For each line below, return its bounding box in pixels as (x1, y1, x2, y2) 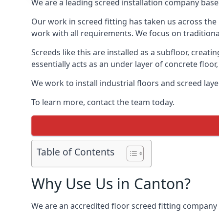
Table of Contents (37, 145, 114, 159)
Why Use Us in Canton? (31, 174, 191, 194)
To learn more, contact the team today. (31, 97, 175, 108)
